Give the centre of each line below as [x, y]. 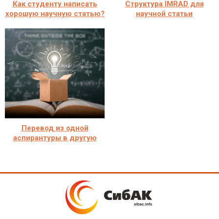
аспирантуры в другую [55, 138]
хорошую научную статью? [55, 13]
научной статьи [164, 13]
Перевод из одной [55, 128]
